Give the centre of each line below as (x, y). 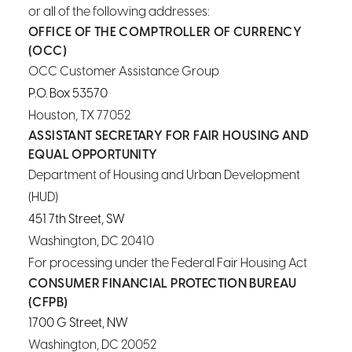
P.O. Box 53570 (69, 94)
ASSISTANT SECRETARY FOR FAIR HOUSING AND (169, 136)
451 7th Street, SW (78, 220)
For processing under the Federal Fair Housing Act (168, 264)
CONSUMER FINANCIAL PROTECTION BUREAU (163, 284)
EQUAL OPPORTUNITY (93, 155)
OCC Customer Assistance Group (124, 72)
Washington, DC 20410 (91, 242)
